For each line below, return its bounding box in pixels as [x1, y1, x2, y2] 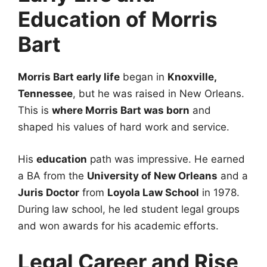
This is [18, 104, 52, 117]
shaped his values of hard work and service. [18, 121, 229, 133]
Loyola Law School [107, 186, 199, 198]
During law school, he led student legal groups [18, 203, 240, 215]
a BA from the [18, 169, 87, 182]
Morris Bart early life [18, 71, 120, 83]
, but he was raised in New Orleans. [73, 88, 244, 100]
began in [120, 71, 167, 83]
